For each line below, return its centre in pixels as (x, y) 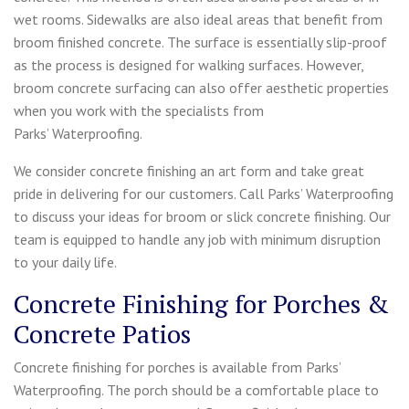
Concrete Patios (102, 333)
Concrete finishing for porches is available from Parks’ (177, 367)
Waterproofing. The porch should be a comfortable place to (196, 389)
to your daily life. (65, 262)
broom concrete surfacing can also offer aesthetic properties (201, 87)
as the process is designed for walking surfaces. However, (189, 64)
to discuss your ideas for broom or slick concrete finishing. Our (202, 216)
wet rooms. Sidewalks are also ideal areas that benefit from (198, 19)
